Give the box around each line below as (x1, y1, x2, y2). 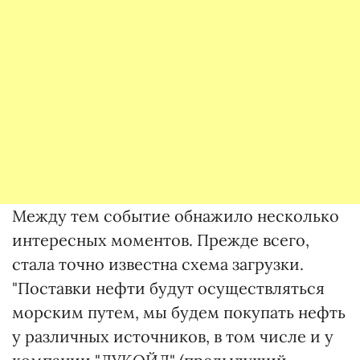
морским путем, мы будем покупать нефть (12, 302, 346, 322)
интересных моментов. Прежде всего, (12, 230, 309, 250)
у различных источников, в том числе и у (12, 326, 333, 346)
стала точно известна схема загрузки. (12, 254, 304, 274)
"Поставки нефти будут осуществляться (12, 278, 325, 298)
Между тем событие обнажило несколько (12, 206, 339, 226)
